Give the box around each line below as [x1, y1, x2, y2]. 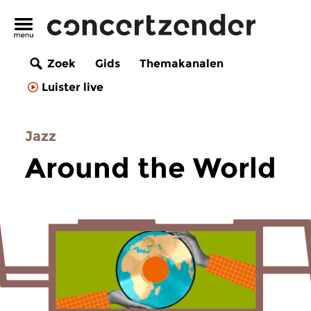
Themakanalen [140, 57, 224, 71]
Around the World [25, 151, 276, 185]
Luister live [42, 81, 103, 94]
